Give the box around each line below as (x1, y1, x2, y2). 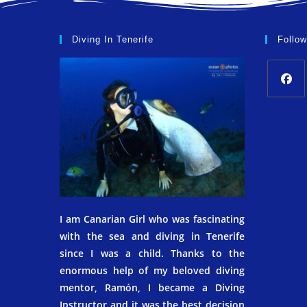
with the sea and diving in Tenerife (60, 229, 245, 243)
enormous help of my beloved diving (60, 263, 245, 277)
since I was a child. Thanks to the (60, 246, 245, 260)
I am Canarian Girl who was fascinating (60, 212, 245, 225)
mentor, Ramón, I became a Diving (60, 280, 245, 294)
